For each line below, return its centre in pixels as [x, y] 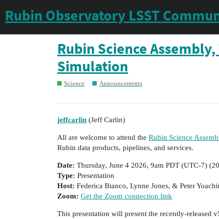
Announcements [121, 83]
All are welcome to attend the [103, 137]
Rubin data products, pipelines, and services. [125, 147]
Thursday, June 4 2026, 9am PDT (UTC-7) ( [143, 165]
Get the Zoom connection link [126, 196]
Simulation [93, 66]
